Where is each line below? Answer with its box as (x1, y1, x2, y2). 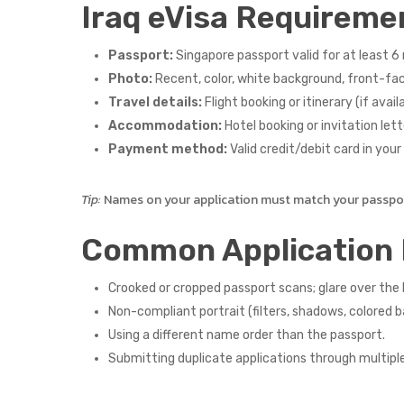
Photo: (108, 71, 153, 87)
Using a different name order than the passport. (108, 327, 386, 343)
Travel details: (108, 95, 203, 110)
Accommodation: (108, 118, 223, 133)
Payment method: (108, 142, 228, 157)
